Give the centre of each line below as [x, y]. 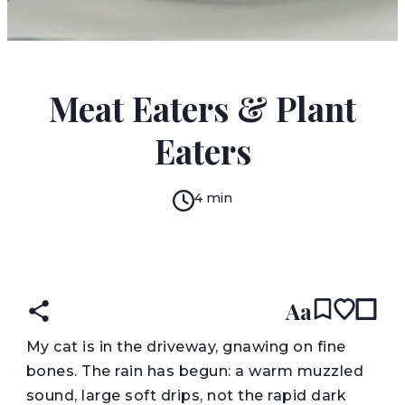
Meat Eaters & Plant [202, 108]
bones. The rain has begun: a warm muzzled [195, 371]
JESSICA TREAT [202, 78]
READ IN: [171, 263]
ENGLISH [234, 263]
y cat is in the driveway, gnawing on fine [193, 346]
